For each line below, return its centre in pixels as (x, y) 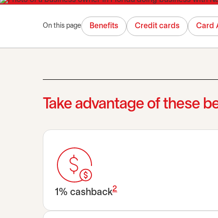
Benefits (104, 26)
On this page (62, 26)
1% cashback (84, 192)
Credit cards (157, 26)
